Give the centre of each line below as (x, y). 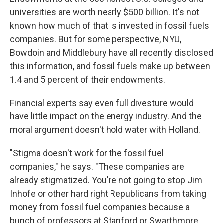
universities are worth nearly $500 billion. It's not (105, 12)
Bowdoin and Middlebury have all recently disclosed (111, 52)
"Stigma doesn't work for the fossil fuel (87, 153)
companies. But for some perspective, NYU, (96, 39)
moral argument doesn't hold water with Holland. (105, 129)
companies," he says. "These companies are (97, 166)
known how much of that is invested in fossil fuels (110, 25)
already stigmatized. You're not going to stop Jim (106, 180)
